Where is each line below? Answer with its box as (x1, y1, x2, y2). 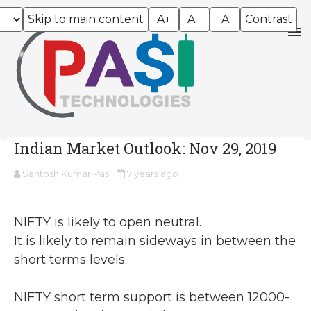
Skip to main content (28, 12, 144, 26)
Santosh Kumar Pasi (22, 167, 111, 179)
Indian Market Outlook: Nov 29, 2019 (14, 137, 276, 158)
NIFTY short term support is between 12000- (14, 289, 289, 305)
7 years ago (127, 167, 178, 179)
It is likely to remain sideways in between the (14, 233, 296, 249)
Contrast (245, 12, 292, 26)
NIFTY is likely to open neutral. (14, 214, 201, 230)
